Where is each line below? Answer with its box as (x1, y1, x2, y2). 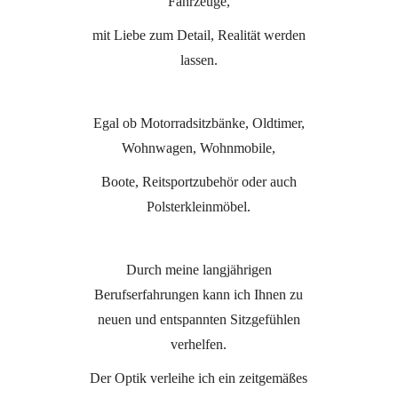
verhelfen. (171, 336, 227, 352)
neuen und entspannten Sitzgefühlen (97, 311, 300, 327)
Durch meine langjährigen (125, 261, 272, 277)
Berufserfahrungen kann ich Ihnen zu (94, 286, 304, 302)
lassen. (179, 52, 218, 68)
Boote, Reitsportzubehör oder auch (100, 173, 297, 189)
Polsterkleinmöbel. (147, 198, 251, 214)
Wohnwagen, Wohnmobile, (122, 139, 276, 155)
